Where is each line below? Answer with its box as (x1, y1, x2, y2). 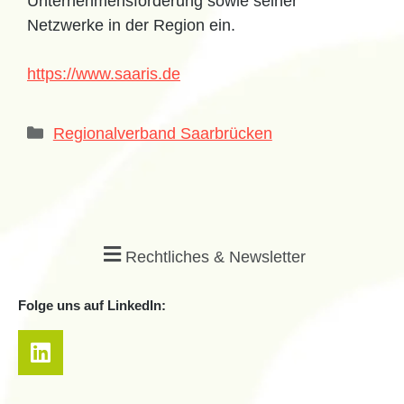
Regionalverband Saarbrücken (52, 124, 272, 142)
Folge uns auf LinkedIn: (18, 297, 166, 313)
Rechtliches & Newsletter (125, 247, 306, 266)
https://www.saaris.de (27, 64, 180, 83)
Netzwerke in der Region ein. (27, 15, 235, 34)
